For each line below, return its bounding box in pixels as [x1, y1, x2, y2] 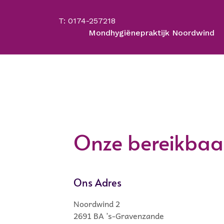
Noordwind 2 [73, 197, 120, 210]
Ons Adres [73, 175, 121, 189]
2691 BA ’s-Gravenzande [73, 209, 166, 222]
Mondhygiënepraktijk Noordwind [88, 28, 214, 37]
